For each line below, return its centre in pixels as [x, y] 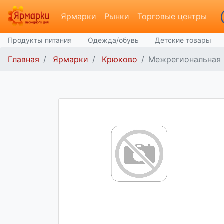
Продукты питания [40, 40]
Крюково [120, 59]
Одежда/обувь [113, 40]
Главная [24, 59]
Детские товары [183, 40]
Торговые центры [172, 16]
